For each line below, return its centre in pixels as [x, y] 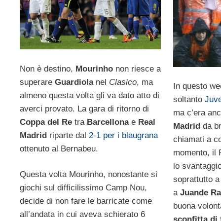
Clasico [123, 82]
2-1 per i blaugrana [123, 135]
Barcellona [108, 122]
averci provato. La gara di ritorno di [84, 109]
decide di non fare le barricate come [86, 201]
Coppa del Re [46, 122]
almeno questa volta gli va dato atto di [90, 95]
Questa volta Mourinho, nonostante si [89, 175]
